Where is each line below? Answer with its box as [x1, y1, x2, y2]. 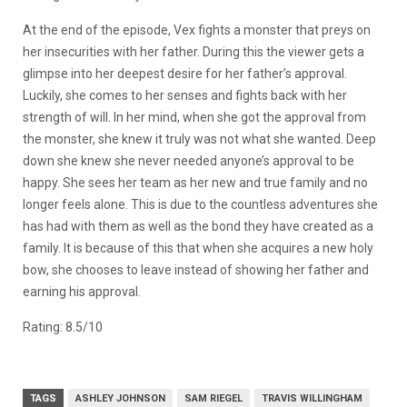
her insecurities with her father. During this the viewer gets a [23, 44, 364, 59]
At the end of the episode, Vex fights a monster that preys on [23, 22, 371, 37]
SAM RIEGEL [184, 392, 243, 404]
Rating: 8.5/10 [23, 319, 103, 334]
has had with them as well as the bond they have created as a [23, 218, 373, 233]
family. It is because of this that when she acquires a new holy [23, 240, 373, 255]
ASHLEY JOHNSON [75, 392, 165, 404]
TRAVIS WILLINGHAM [262, 392, 362, 404]
